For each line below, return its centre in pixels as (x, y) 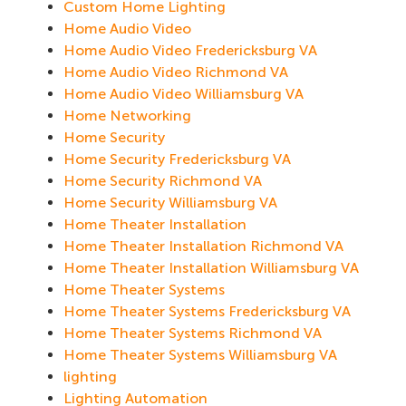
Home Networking (127, 116)
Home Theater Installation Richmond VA (203, 246)
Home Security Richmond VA (163, 181)
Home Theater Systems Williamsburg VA (200, 355)
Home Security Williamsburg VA (170, 203)
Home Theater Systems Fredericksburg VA (207, 312)
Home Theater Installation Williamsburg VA (211, 268)
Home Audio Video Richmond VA (176, 72)
